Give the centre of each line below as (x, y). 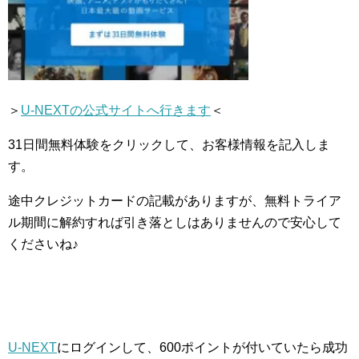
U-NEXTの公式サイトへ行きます (116, 111)
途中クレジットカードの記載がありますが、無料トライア (175, 201)
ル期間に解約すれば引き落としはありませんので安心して (175, 223)
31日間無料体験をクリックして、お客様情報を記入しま (169, 145)
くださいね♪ (43, 244)
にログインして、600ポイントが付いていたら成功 (202, 348)
